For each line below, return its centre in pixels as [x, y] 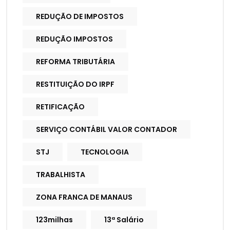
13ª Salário [124, 220]
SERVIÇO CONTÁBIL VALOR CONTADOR [107, 130]
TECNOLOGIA [105, 152]
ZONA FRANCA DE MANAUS [84, 197]
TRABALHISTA [61, 175]
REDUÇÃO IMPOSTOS [74, 39]
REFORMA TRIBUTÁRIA [75, 62]
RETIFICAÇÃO [60, 107]
